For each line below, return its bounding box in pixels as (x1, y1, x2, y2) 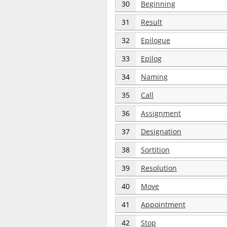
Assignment (141, 108, 181, 118)
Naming (141, 72, 168, 82)
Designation (141, 127, 181, 136)
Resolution (141, 163, 177, 173)
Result (141, 17, 162, 27)
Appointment (141, 200, 185, 209)
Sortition (141, 145, 170, 155)
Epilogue (141, 35, 170, 45)
